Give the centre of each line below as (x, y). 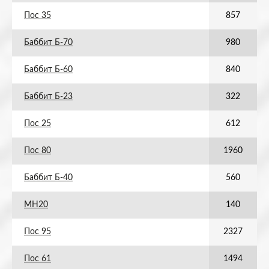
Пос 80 (38, 151)
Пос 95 (38, 232)
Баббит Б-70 (48, 43)
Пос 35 (38, 16)
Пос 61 (38, 259)
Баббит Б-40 (48, 178)
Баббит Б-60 (48, 70)
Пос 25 (38, 124)
